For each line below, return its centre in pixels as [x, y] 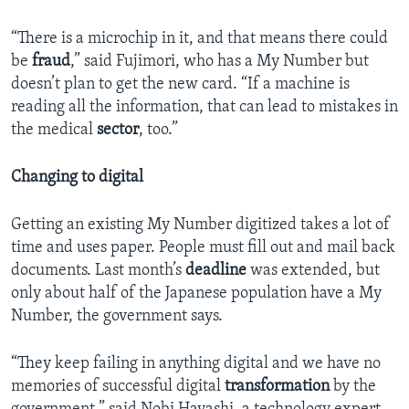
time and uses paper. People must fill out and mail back [203, 248]
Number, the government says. [117, 317]
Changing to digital [77, 178]
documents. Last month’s [98, 271]
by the [353, 387]
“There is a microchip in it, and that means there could [199, 39]
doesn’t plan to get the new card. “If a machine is [180, 85]
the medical [54, 131]
